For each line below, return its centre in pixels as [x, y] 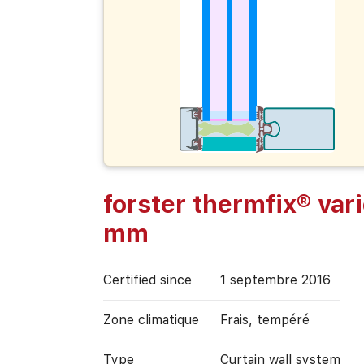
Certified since [147, 279]
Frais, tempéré [264, 319]
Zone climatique [151, 319]
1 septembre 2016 [275, 279]
